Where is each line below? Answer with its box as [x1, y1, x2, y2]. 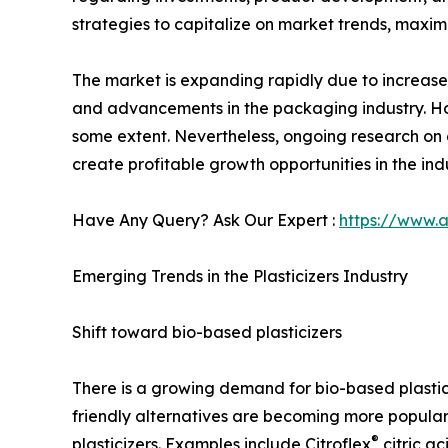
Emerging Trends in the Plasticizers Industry [72, 265, 408, 286]
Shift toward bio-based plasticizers [72, 321, 342, 342]
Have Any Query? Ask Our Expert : [72, 209, 339, 230]
